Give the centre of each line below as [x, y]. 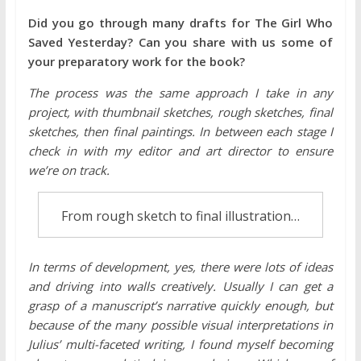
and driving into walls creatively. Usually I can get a [180, 286]
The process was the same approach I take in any [180, 93]
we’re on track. [68, 170]
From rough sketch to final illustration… [180, 216]
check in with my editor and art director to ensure [180, 151]
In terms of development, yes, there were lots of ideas [180, 267]
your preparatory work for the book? [136, 62]
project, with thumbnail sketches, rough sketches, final [180, 112]
